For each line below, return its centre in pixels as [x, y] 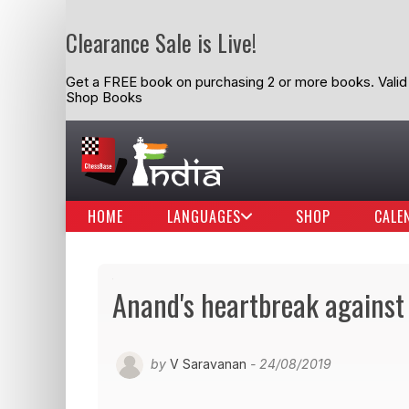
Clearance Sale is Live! [161, 42]
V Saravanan [208, 363]
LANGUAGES [204, 216]
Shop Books [104, 98]
